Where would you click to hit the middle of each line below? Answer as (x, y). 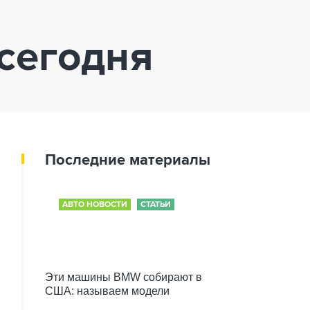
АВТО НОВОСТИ (95, 205)
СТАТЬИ (156, 205)
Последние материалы (128, 161)
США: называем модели (107, 291)
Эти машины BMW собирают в (124, 277)
